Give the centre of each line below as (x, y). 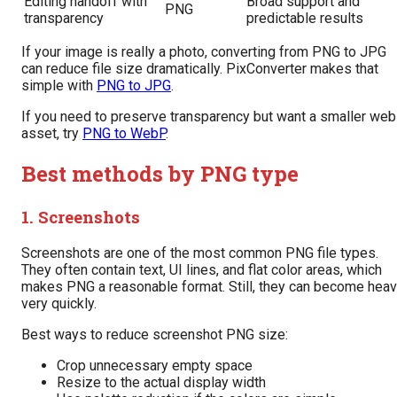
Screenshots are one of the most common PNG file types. (200, 253)
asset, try (52, 134)
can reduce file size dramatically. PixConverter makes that (200, 69)
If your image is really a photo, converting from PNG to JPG (204, 52)
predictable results (305, 19)
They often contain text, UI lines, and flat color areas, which (202, 269)
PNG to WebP (124, 134)
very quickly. (59, 303)
